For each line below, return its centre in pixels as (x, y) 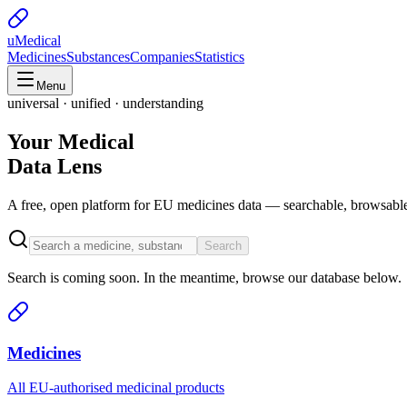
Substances (98, 57)
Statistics (219, 57)
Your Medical (71, 141)
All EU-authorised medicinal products (116, 388)
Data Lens (55, 166)
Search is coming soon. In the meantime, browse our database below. (204, 277)
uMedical (34, 40)
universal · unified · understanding (105, 103)
